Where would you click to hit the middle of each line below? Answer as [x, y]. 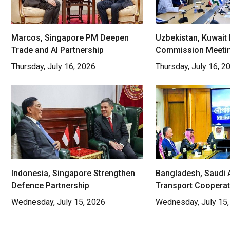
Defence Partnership [50, 185]
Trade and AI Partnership [57, 50]
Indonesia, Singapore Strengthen [73, 173]
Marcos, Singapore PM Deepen [70, 37]
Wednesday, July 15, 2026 [58, 202]
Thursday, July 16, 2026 [53, 66]
